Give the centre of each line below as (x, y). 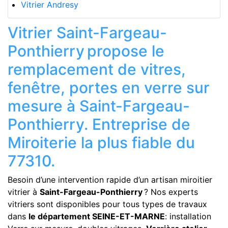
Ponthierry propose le (86, 51)
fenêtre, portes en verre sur (109, 87)
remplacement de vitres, (97, 69)
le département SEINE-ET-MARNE (97, 216)
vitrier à (24, 192)
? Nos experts (170, 192)
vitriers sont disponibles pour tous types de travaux (107, 204)
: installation (188, 216)
